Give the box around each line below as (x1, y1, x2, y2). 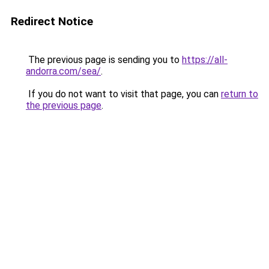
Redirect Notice (11, 14, 93, 28)
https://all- (182, 54, 228, 65)
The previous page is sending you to (26, 54, 182, 65)
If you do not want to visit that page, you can (26, 88, 221, 100)
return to (221, 88, 258, 100)
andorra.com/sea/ (26, 65, 101, 77)
